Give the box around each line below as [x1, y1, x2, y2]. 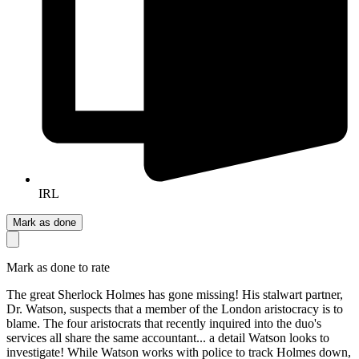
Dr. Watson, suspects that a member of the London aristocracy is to [6, 302, 343, 317]
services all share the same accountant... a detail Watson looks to [6, 331, 329, 345]
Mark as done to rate [6, 260, 110, 275]
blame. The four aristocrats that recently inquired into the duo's [6, 317, 321, 331]
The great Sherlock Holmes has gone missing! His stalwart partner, [6, 288, 343, 302]
